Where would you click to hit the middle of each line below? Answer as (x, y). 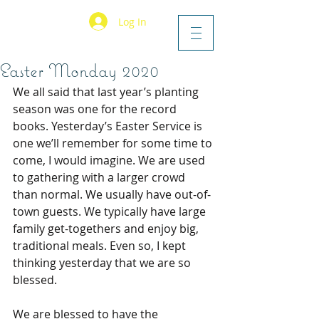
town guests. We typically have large (111, 211)
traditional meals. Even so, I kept (101, 246)
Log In (132, 21)
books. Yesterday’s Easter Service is (109, 126)
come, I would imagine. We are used (110, 160)
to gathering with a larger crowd (100, 177)
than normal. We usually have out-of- (112, 194)
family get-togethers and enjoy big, (107, 229)
